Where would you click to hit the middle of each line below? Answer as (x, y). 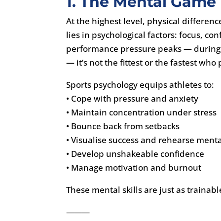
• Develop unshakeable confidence (135, 153)
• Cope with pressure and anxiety (132, 98)
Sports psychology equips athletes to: (140, 84)
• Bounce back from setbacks (123, 126)
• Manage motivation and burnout (134, 167)
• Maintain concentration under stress (142, 112)
